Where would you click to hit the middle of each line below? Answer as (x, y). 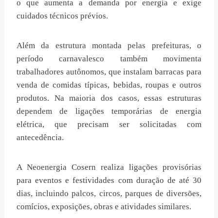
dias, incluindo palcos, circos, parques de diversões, (109, 193)
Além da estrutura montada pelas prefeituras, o (109, 45)
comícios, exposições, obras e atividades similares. (104, 206)
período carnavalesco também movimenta (109, 58)
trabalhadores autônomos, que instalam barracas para (109, 72)
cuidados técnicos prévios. (62, 16)
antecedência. (40, 137)
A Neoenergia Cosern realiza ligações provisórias (109, 167)
